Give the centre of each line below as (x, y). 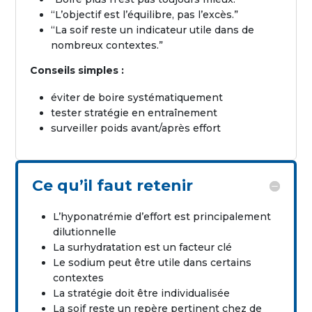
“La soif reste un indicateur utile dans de (153, 30)
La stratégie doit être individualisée (142, 293)
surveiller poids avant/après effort (136, 128)
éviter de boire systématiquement (137, 97)
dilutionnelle (85, 232)
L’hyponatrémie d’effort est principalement (162, 216)
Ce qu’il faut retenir (113, 185)
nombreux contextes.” (107, 45)
